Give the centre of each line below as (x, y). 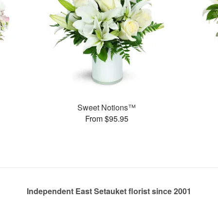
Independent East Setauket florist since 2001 (109, 191)
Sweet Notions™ (107, 107)
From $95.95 (107, 118)
